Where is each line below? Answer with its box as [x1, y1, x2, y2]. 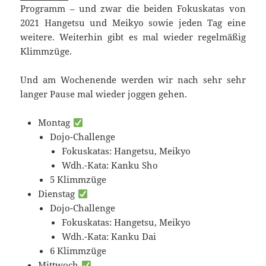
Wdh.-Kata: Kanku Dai [62, 230, 157, 243]
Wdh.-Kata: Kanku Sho [62, 159, 159, 172]
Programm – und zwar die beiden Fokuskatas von [20, 2, 246, 15]
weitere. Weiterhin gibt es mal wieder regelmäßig [20, 31, 246, 43]
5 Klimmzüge [50, 173, 107, 186]
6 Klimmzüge [50, 245, 107, 257]
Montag [38, 116, 73, 129]
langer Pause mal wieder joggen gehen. [20, 88, 188, 100]
